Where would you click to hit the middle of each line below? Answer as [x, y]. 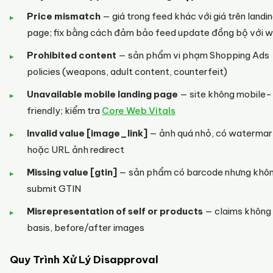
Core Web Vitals [139, 111]
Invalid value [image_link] [87, 133]
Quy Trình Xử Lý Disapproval [84, 260]
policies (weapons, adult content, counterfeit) [127, 72]
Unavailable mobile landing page [102, 94]
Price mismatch [64, 16]
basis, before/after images [86, 228]
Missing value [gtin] [72, 172]
